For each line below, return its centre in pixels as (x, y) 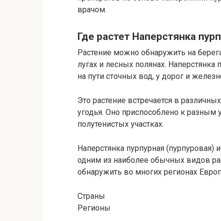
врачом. (92, 9)
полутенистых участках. (121, 124)
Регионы (94, 208)
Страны (91, 196)
